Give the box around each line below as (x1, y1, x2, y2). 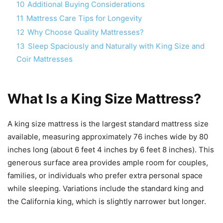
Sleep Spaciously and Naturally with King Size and (28, 41, 205, 51)
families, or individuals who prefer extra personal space (7, 170, 203, 180)
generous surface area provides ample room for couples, (7, 157, 208, 167)
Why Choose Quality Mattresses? (27, 27, 144, 37)
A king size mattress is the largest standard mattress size (7, 118, 209, 128)
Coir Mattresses (16, 54, 73, 64)
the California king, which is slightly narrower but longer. (7, 196, 206, 206)
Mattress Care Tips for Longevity (26, 13, 142, 23)
